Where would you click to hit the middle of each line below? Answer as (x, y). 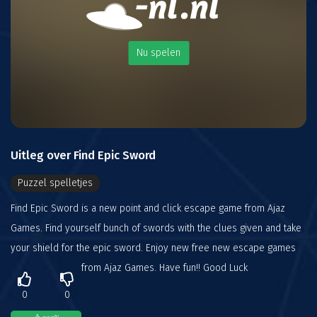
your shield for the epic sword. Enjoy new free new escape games (153, 248)
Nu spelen (158, 53)
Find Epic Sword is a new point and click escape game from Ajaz (148, 208)
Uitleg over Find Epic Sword (83, 155)
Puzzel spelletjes (55, 183)
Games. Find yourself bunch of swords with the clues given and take (156, 228)
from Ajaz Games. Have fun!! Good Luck (165, 268)
